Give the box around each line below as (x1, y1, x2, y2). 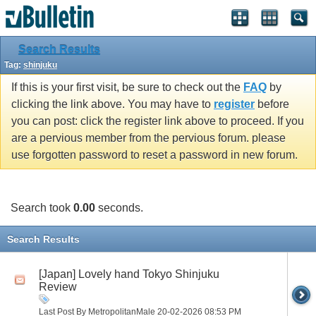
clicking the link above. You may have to (11, 98, 214, 111)
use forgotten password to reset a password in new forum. (11, 149, 298, 162)
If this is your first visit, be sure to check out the (11, 81, 243, 94)
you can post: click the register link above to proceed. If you (11, 115, 304, 128)
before (255, 98, 289, 111)
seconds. (95, 201, 143, 214)
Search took (11, 201, 73, 214)
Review (39, 280, 77, 293)
